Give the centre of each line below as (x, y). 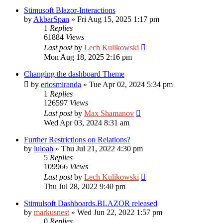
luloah (44, 149)
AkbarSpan (51, 19)
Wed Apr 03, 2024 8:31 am (87, 123)
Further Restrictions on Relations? (77, 140)
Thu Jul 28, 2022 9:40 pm (85, 186)
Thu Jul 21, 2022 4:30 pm (102, 149)
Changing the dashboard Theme (74, 74)
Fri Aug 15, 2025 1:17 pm (118, 19)
